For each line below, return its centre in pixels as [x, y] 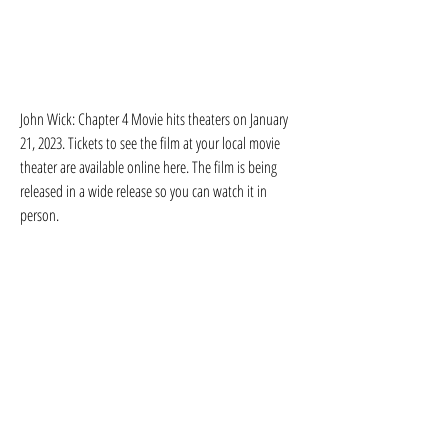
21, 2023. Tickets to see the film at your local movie [150, 143]
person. [39, 215]
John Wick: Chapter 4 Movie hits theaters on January [154, 119]
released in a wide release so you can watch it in [143, 191]
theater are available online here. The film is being [148, 167]
